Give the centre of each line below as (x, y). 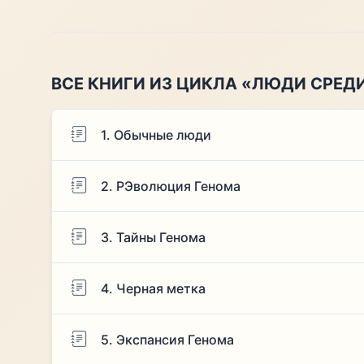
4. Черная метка (153, 288)
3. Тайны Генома (153, 237)
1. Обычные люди (156, 134)
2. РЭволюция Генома (170, 186)
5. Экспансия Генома (167, 339)
